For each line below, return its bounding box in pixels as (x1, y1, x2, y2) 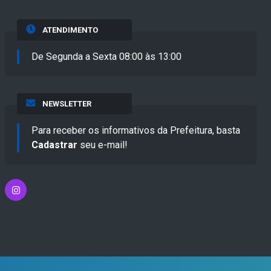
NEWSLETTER (42, 99, 91, 109)
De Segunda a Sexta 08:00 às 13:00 (31, 51, 181, 63)
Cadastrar (31, 139, 77, 151)
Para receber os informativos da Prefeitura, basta (31, 125, 240, 137)
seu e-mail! (77, 139, 128, 151)
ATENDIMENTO (42, 25, 98, 35)
